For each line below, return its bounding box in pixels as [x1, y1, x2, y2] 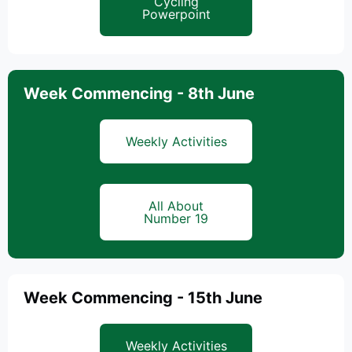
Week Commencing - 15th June [24, 288, 262, 307]
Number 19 [144, 211, 208, 226]
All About [148, 198, 203, 214]
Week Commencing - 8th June [24, 84, 255, 103]
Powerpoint [141, 6, 211, 22]
